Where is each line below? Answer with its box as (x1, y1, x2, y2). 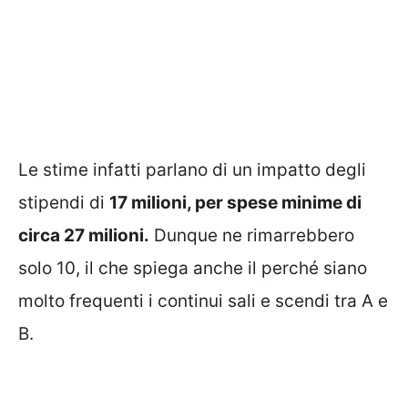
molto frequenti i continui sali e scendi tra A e (18, 291, 388, 312)
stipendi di (18, 192, 109, 214)
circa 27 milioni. (18, 225, 149, 247)
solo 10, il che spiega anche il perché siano (18, 258, 367, 280)
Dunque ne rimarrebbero (149, 225, 354, 247)
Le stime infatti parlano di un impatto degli (18, 159, 366, 181)
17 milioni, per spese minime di (109, 192, 362, 214)
